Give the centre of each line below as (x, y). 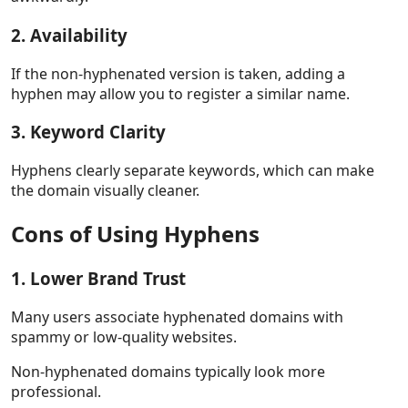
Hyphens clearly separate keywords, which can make (193, 171)
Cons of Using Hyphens (135, 233)
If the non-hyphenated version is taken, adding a (178, 73)
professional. (56, 391)
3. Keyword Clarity (88, 132)
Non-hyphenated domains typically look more (168, 371)
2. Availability (69, 35)
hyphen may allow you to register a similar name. (180, 93)
